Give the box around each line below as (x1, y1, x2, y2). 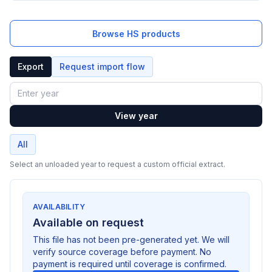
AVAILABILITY (33, 202, 86, 211)
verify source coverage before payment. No (33, 246, 211, 257)
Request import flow (59, 61, 145, 72)
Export (18, 61, 44, 72)
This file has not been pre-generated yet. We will (33, 234, 229, 245)
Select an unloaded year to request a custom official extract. (10, 160, 225, 169)
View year (114, 110, 158, 121)
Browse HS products (92, 28, 180, 39)
